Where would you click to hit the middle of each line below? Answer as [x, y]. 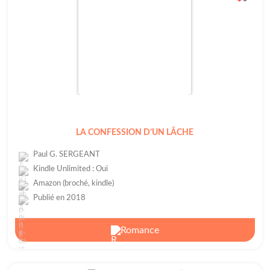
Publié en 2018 [59, 198]
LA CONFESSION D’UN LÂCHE [135, 133]
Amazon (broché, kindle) [73, 184]
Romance [140, 231]
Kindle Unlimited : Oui [70, 169]
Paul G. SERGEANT [66, 155]
